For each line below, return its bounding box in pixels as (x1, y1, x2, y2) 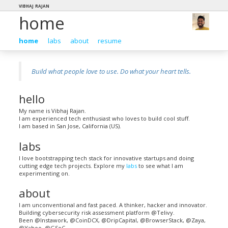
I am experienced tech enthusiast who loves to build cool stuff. (19, 115, 190, 122)
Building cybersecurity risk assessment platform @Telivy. (19, 209, 175, 216)
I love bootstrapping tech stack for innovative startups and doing (19, 154, 194, 162)
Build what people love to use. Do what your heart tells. (32, 67, 191, 76)
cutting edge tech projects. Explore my (19, 161, 127, 169)
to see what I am (137, 161, 184, 169)
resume (97, 36, 122, 45)
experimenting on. (19, 169, 70, 177)
